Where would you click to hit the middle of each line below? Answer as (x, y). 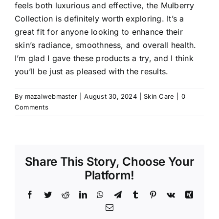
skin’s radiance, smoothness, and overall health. (106, 45)
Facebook (49, 194)
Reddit (80, 194)
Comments (32, 107)
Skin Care (159, 96)
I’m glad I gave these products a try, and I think (104, 58)
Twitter (63, 194)
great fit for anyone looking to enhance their (99, 32)
